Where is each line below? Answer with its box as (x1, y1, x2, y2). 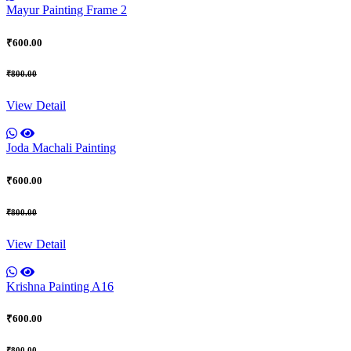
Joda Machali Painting (6, 141, 116, 155)
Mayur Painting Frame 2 (6, 3, 127, 17)
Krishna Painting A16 (6, 279, 114, 293)
